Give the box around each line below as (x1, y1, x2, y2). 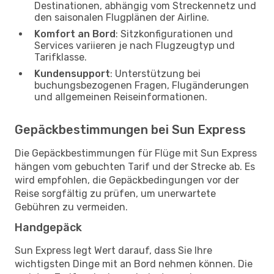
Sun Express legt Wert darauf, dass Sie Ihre (15, 244, 212, 256)
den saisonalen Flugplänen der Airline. (34, 11, 209, 23)
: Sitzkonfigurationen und (116, 28, 233, 40)
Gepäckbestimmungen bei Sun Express (15, 122, 246, 137)
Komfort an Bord (34, 28, 116, 40)
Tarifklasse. (34, 51, 87, 63)
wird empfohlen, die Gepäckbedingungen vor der (15, 174, 239, 186)
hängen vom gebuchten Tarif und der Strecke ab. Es (15, 160, 255, 172)
